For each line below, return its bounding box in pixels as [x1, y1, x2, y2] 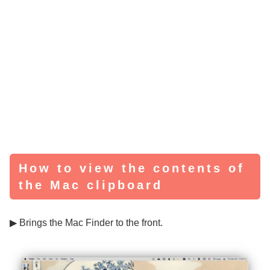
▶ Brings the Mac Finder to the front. [10, 218, 163, 228]
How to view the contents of [19, 162, 245, 175]
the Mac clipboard [19, 178, 163, 192]
